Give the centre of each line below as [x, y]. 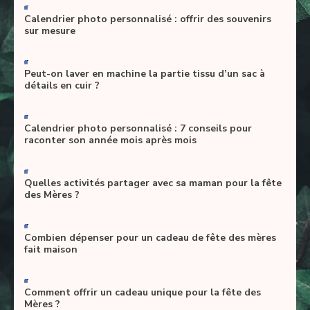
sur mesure [50, 30]
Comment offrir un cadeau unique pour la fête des [143, 292]
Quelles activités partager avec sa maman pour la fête [153, 183]
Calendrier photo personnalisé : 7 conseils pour [138, 128]
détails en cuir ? [62, 85]
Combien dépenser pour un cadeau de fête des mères [150, 237]
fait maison [51, 249]
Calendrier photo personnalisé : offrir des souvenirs [148, 19]
